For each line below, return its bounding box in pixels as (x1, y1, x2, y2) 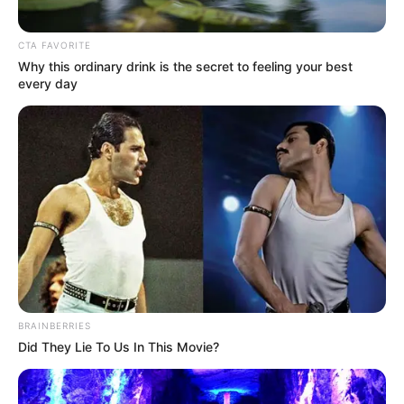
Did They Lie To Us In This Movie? (18, 338, 219, 354)
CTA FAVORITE (18, 40, 91, 51)
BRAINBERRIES (18, 319, 91, 331)
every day (18, 76, 78, 92)
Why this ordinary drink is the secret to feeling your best (18, 59, 353, 75)
